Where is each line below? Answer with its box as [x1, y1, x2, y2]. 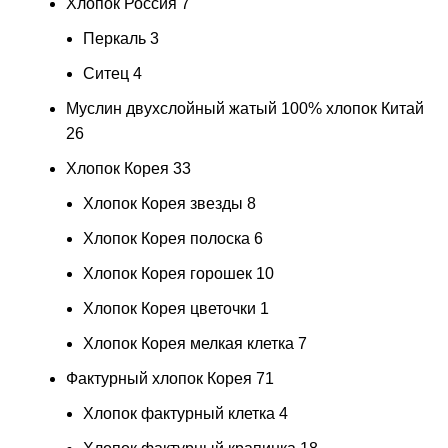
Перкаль [83, 29, 146, 47]
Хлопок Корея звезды [83, 194, 243, 212]
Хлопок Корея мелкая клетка [83, 334, 294, 352]
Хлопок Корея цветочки [83, 299, 256, 317]
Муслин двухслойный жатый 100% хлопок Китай [66, 99, 424, 117]
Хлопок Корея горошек [83, 264, 252, 282]
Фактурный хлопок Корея [66, 369, 252, 387]
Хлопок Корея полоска [83, 229, 250, 247]
